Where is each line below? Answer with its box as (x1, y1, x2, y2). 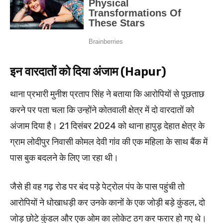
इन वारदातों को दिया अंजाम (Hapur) (10, 64, 166, 79)
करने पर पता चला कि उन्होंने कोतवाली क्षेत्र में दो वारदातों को (10, 104, 194, 115)
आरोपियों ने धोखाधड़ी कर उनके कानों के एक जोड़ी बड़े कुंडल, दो (10, 197, 205, 208)
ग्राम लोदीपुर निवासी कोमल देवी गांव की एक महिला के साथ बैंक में (10, 136, 208, 147)
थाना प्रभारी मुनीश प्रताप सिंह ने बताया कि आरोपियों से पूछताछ (10, 88, 205, 100)
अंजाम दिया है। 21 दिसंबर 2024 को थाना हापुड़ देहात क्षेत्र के (10, 120, 205, 131)
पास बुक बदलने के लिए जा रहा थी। (10, 152, 118, 163)
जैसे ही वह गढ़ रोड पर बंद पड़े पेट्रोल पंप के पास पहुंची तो (10, 181, 185, 192)
